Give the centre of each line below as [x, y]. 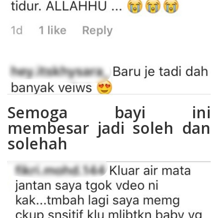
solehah [37, 144]
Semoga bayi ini [109, 112]
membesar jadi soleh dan [109, 128]
